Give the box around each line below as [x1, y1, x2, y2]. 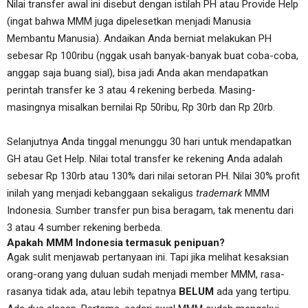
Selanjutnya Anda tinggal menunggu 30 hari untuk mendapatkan [7, 135, 291, 148]
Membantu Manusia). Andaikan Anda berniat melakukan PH [7, 32, 272, 45]
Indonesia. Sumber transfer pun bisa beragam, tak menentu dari [7, 204, 294, 217]
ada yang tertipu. [214, 285, 291, 298]
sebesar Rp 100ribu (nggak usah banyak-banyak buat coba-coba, [7, 49, 298, 62]
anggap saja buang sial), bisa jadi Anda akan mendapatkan [7, 67, 268, 79]
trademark [196, 187, 242, 199]
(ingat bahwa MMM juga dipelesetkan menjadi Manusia [7, 15, 251, 27]
